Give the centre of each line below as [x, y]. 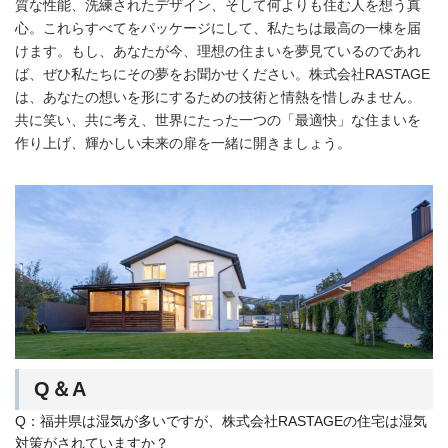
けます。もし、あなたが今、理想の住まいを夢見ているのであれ [218, 50]
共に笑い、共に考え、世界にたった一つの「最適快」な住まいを [218, 119]
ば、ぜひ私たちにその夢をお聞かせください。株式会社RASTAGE [222, 73]
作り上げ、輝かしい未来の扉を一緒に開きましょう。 [183, 142]
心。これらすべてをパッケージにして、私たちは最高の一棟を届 [218, 27]
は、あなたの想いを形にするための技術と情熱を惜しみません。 [218, 96]
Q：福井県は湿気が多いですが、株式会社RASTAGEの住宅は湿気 [221, 420]
